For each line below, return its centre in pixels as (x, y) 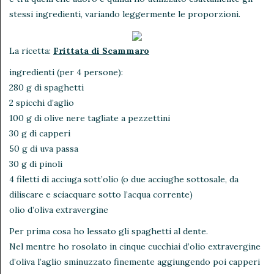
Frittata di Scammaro (101, 50)
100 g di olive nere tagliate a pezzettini (90, 118)
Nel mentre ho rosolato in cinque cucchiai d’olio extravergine (135, 246)
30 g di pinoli (36, 164)
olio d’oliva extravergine (59, 209)
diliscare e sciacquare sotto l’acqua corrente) (101, 194)
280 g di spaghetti (46, 87)
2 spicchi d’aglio (42, 102)
